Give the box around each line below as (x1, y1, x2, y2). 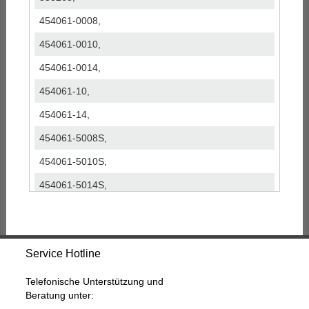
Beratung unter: (26, 289, 94, 301)
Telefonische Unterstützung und (26, 275, 164, 287)
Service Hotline (26, 246, 101, 259)
